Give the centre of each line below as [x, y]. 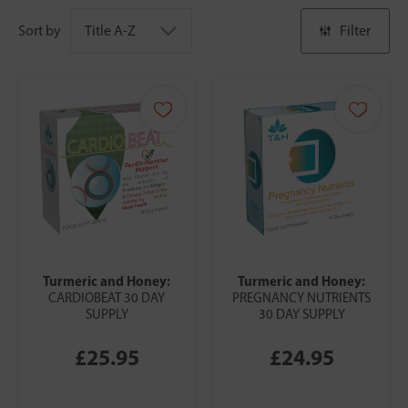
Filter [355, 31]
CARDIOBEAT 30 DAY [107, 298]
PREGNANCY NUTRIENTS [301, 298]
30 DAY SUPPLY [301, 315]
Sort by [40, 31]
